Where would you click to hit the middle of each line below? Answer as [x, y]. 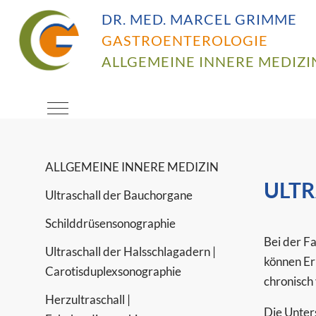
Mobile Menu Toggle [110, 107]
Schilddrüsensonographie [111, 223]
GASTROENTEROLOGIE [185, 41]
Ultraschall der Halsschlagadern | [131, 251]
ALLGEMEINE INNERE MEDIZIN [132, 166]
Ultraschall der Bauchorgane [119, 195]
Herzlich [56, 45]
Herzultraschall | [88, 299]
